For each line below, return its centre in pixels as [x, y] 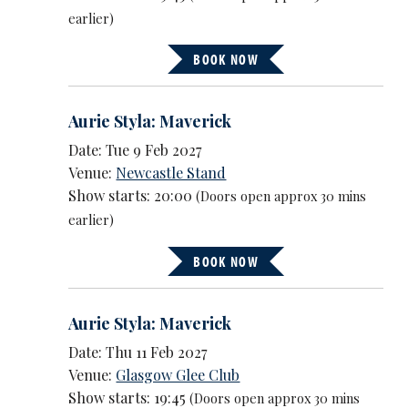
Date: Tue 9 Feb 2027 [135, 150]
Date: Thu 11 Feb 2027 [138, 352]
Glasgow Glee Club [178, 375]
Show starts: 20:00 [133, 196]
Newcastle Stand [171, 173]
